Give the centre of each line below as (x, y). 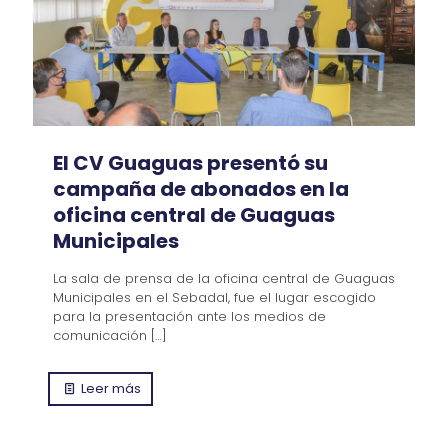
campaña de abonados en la (201, 189)
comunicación (100, 336)
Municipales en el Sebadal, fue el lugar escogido (214, 298)
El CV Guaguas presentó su (190, 163)
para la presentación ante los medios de (189, 317)
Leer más (111, 389)
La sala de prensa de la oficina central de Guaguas (224, 279)
